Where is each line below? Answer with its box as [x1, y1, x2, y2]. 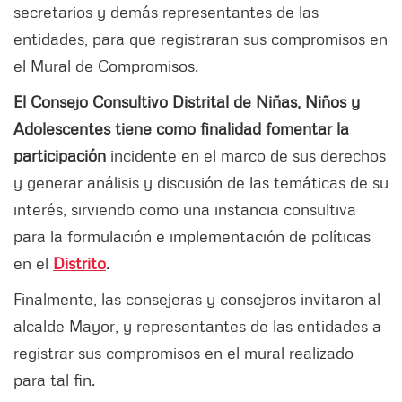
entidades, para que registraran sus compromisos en [13, 29, 388, 49]
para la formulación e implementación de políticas [13, 226, 371, 247]
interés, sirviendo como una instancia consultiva [13, 199, 356, 220]
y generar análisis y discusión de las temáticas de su [13, 172, 389, 193]
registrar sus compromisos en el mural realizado [13, 343, 354, 363]
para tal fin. [13, 370, 95, 390]
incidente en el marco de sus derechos [106, 145, 386, 166]
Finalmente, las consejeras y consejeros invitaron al [13, 289, 380, 310]
